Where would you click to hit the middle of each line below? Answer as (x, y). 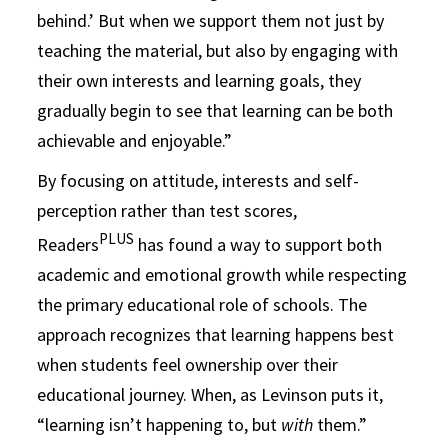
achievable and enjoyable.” (135, 140)
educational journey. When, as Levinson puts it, (210, 394)
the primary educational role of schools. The (202, 304)
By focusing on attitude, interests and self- (198, 180)
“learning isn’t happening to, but (159, 424)
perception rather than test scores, (167, 210)
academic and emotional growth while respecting (222, 274)
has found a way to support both (258, 244)
